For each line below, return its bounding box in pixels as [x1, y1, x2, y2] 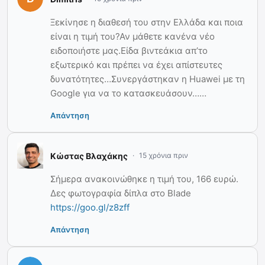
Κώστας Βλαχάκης [50, 150, 128, 161]
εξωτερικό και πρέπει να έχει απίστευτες [50, 59, 222, 71]
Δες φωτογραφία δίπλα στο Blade [50, 188, 191, 199]
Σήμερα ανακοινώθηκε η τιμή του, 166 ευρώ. [50, 173, 238, 185]
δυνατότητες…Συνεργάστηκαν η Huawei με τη [50, 73, 245, 85]
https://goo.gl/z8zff [50, 202, 130, 214]
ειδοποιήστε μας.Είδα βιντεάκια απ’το [50, 45, 208, 57]
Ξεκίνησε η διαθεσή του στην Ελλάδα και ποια [50, 17, 243, 28]
